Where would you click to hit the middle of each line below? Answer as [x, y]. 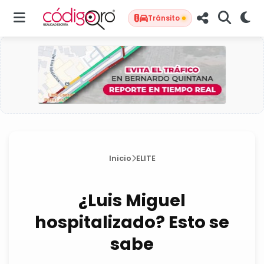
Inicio [120, 158]
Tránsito [164, 18]
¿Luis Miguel [132, 200]
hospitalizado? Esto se [132, 222]
